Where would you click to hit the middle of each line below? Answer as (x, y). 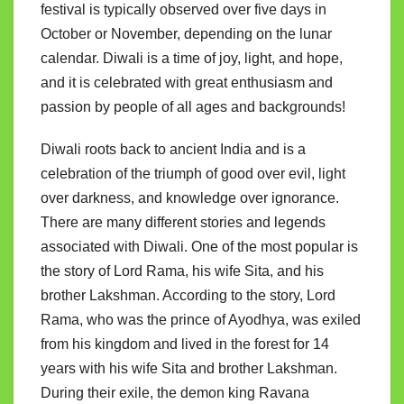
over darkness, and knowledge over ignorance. (190, 198)
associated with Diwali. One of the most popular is (199, 247)
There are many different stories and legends (183, 223)
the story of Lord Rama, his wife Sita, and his (182, 271)
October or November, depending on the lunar (186, 34)
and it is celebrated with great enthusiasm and (187, 83)
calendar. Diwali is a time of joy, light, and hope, (192, 59)
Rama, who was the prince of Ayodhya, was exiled (201, 320)
